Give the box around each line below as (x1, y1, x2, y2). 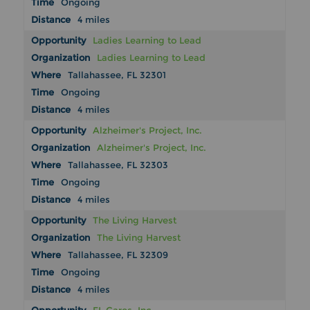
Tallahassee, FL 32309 (68, 249, 169, 261)
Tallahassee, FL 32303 (68, 159, 169, 171)
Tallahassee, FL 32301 (68, 69, 167, 81)
